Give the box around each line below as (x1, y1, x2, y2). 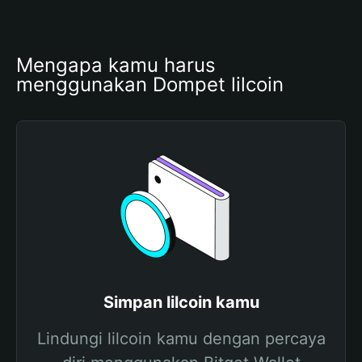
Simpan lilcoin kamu (103, 293, 259, 312)
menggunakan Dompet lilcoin (16, 73, 284, 96)
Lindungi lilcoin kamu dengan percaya (36, 329, 326, 348)
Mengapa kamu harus (16, 53, 216, 77)
